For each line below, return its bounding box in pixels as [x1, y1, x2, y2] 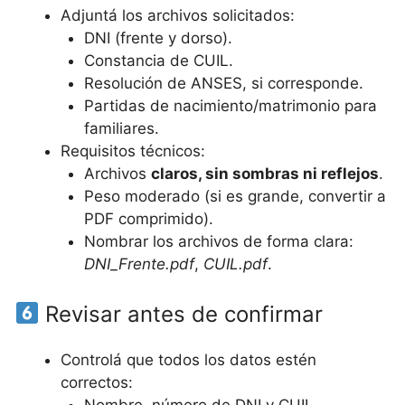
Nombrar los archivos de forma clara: [83, 231, 353, 250]
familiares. [83, 118, 159, 137]
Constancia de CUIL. [83, 51, 233, 70]
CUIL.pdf [202, 254, 268, 273]
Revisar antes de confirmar [39, 301, 324, 327]
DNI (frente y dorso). [83, 28, 232, 47]
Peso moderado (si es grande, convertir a [83, 186, 386, 205]
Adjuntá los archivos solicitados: [61, 5, 295, 24]
